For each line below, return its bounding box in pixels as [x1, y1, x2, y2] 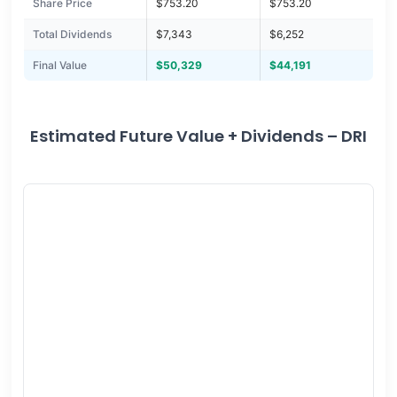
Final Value [32, 58, 87, 73]
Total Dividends [32, 27, 112, 42]
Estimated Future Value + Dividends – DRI [30, 125, 367, 148]
